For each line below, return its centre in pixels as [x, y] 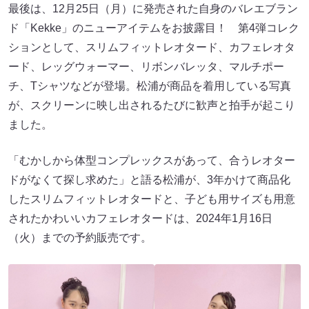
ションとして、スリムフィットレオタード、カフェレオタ [152, 47]
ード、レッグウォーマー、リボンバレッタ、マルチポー [146, 66]
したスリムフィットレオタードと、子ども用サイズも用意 [152, 199]
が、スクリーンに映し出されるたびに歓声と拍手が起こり [152, 105]
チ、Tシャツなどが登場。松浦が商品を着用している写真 [150, 86]
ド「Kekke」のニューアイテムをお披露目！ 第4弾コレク [154, 28]
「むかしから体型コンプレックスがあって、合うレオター [152, 160]
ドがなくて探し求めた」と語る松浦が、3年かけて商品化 [149, 179]
